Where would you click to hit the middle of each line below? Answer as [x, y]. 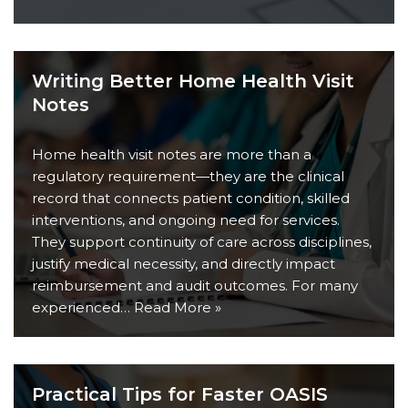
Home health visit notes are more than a [172, 154]
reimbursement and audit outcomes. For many [195, 286]
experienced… [83, 307]
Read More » [178, 307]
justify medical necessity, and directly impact [184, 264]
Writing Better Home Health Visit [193, 81]
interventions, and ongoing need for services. [186, 220]
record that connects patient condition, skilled [191, 198]
